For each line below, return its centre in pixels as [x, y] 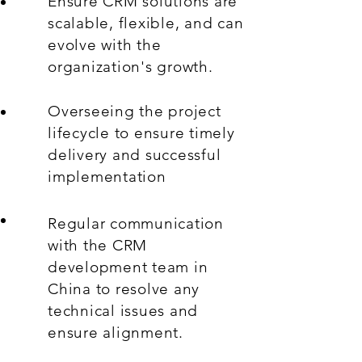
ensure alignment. [116, 333]
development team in [128, 267]
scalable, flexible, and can [146, 23]
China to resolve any [124, 289]
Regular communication [136, 223]
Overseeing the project [135, 111]
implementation [107, 177]
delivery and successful [135, 155]
